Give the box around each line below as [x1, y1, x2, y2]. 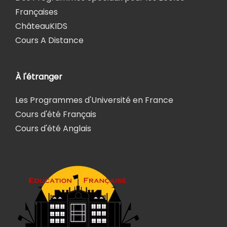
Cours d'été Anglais [15, 122, 91, 134]
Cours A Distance [15, 34, 84, 46]
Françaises [15, 6, 58, 18]
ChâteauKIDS [15, 20, 67, 32]
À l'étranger [15, 70, 62, 83]
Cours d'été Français [15, 108, 96, 120]
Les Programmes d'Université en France [15, 94, 173, 106]
